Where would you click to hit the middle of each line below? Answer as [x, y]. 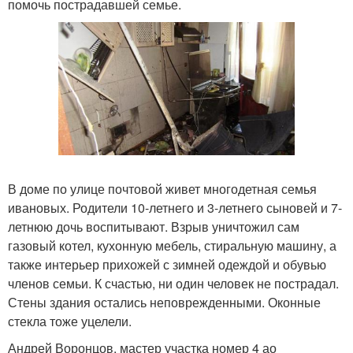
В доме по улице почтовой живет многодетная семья [162, 188]
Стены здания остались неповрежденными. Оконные [164, 302]
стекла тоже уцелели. [70, 321]
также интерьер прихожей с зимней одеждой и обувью [167, 264]
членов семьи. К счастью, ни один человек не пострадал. [173, 283]
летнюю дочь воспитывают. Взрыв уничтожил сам [154, 226]
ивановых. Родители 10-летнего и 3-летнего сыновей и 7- [175, 207]
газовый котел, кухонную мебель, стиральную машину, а [172, 245]
